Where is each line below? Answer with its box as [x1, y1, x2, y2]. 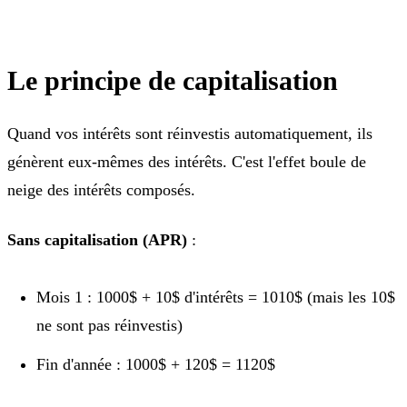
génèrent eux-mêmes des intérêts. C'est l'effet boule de [7, 152, 366, 171]
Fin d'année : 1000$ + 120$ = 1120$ [36, 354, 275, 373]
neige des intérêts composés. [7, 180, 195, 199]
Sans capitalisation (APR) [7, 230, 187, 249]
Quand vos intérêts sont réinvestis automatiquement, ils [7, 124, 372, 143]
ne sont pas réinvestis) [36, 315, 183, 334]
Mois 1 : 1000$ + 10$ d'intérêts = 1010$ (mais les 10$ [36, 287, 395, 306]
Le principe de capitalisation [7, 65, 338, 95]
